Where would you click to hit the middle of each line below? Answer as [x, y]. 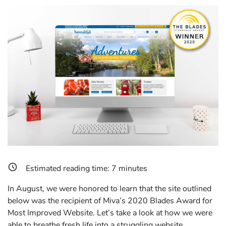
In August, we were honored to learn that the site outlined [109, 189]
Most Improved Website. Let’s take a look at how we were [110, 213]
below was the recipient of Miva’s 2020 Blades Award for [110, 201]
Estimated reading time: [69, 169]
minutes [132, 169]
